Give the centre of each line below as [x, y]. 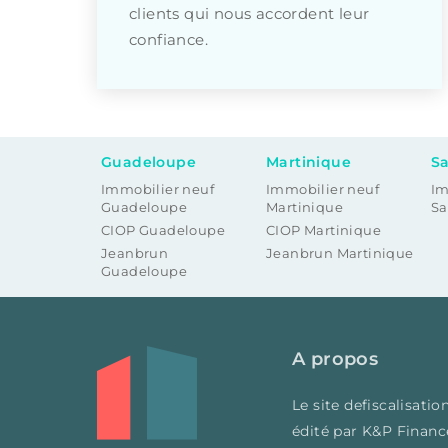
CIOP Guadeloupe [163, 230]
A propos [335, 358]
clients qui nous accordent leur [249, 13]
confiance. [169, 39]
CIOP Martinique [323, 230]
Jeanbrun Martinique [340, 253]
